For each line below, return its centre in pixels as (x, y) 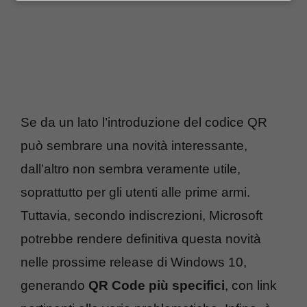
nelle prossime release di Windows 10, (134, 262)
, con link (251, 286)
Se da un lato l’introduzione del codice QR (144, 123)
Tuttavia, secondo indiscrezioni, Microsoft (142, 216)
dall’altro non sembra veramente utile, (131, 169)
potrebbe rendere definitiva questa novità (141, 239)
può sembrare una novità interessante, (134, 146)
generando (54, 286)
